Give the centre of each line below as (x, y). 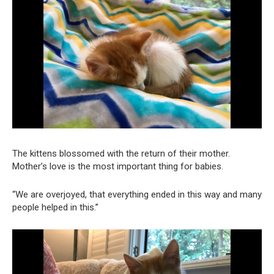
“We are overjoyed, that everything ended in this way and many (137, 195)
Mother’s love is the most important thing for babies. (118, 167)
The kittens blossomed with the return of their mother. (121, 154)
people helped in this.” (55, 208)
